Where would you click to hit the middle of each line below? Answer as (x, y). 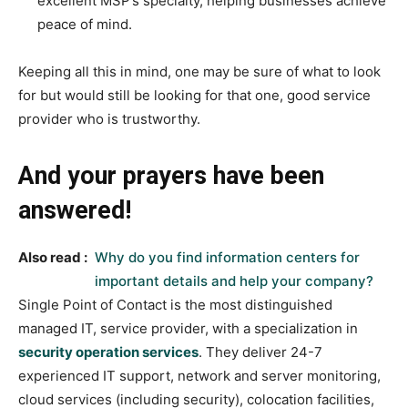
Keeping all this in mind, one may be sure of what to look (199, 72)
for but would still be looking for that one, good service (194, 96)
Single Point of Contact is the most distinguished (175, 305)
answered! (75, 211)
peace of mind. (85, 25)
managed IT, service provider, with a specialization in (188, 329)
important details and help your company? (234, 281)
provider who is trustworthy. (109, 119)
